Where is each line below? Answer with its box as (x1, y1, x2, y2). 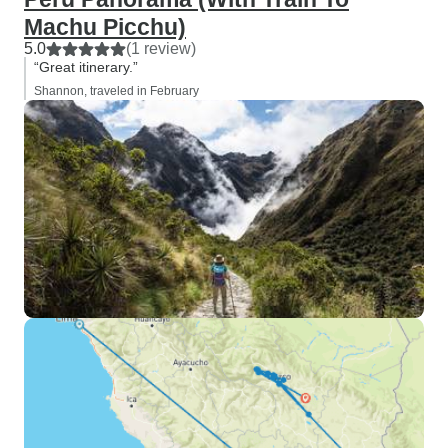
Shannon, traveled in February (34, 84, 199, 98)
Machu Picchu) (24, 14, 186, 40)
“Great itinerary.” (34, 59, 138, 75)
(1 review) (126, 40, 196, 57)
